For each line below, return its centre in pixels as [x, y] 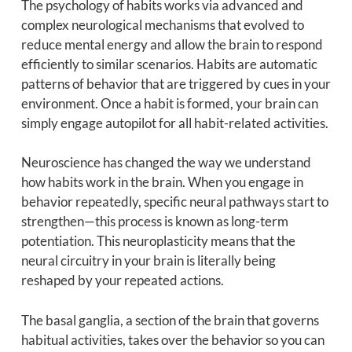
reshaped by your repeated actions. [122, 280]
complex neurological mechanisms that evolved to [162, 24]
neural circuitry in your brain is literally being [148, 261]
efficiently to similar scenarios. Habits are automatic [169, 64]
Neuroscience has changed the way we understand [166, 163]
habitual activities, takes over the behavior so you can [172, 339]
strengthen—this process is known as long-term [154, 222]
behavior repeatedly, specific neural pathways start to [174, 202]
